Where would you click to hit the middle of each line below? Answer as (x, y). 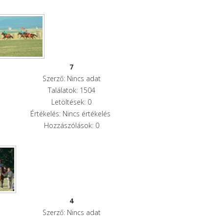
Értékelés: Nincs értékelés (72, 113)
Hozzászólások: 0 (71, 125)
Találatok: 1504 (71, 90)
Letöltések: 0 (72, 102)
